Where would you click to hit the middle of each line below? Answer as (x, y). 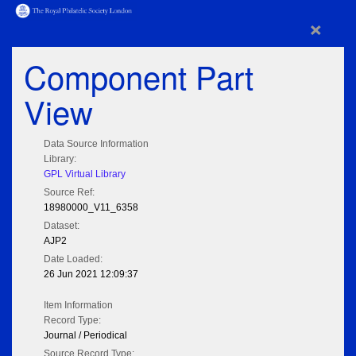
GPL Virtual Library (85, 174)
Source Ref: (69, 193)
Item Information (78, 306)
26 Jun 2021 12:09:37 (91, 275)
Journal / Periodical (85, 336)
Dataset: (62, 226)
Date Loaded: (73, 259)
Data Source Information (96, 144)
